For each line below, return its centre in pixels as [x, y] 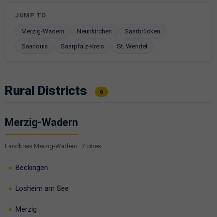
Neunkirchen [94, 31]
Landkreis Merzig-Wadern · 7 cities [53, 146]
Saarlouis [35, 46]
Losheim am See [42, 189]
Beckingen [32, 168]
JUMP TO [31, 15]
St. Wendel [132, 46]
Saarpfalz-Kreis [82, 46]
